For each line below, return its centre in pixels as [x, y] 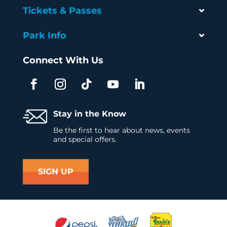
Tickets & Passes [62, 10]
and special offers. [85, 139]
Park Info [44, 35]
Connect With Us [63, 60]
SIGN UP [55, 171]
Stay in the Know [89, 113]
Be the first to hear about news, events [121, 130]
